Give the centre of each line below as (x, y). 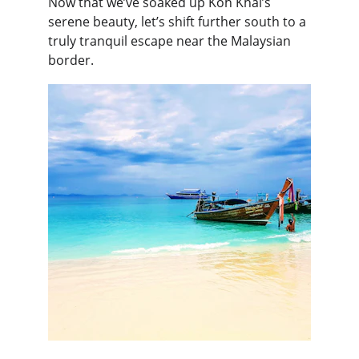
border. (71, 60)
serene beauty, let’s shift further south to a (179, 22)
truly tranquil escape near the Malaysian (171, 41)
